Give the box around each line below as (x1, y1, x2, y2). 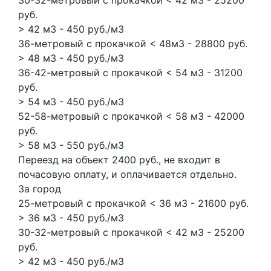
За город (18, 182, 61, 195)
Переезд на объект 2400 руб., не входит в (18, 153, 220, 166)
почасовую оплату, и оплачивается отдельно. (18, 168, 237, 180)
